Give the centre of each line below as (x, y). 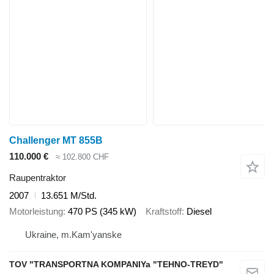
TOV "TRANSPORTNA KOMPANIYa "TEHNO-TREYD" (116, 264)
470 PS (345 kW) (102, 212)
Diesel (199, 212)
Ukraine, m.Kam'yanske (73, 234)
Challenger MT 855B (56, 140)
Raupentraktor (38, 177)
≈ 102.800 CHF (82, 157)
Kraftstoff (164, 212)
